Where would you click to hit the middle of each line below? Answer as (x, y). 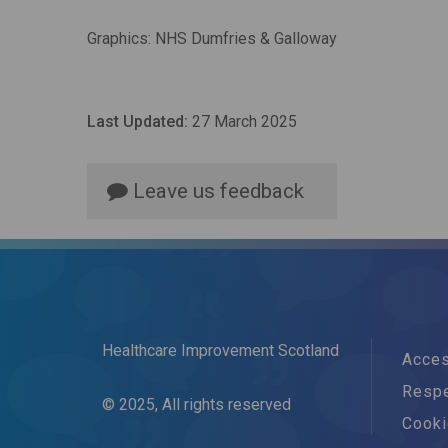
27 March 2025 (242, 121)
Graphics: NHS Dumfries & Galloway (212, 38)
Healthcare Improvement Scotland (220, 350)
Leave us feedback (216, 191)
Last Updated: (137, 121)
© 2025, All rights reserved (196, 404)
